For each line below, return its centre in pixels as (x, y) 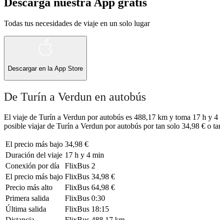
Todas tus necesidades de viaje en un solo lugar (77, 23)
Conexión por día (32, 166)
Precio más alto (29, 188)
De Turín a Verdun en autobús (75, 96)
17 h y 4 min (84, 155)
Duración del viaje (34, 155)
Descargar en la (31, 69)
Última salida (26, 209)
